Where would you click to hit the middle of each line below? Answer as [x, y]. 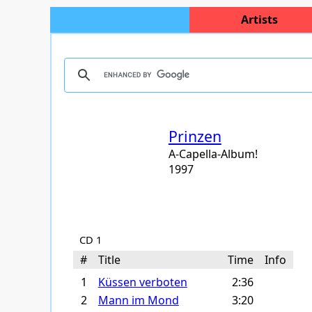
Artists [259, 19]
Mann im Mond [138, 300]
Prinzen [195, 136]
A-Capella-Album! [213, 154]
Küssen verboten [142, 282]
